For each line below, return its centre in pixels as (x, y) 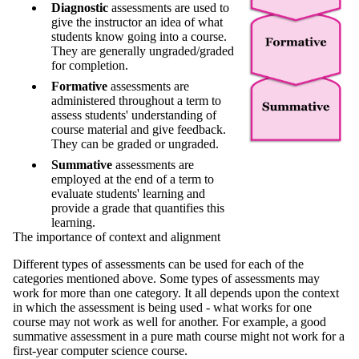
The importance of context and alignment (117, 237)
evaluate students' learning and (128, 194)
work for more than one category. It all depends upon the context (176, 293)
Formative (79, 87)
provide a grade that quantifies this (138, 208)
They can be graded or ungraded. (135, 144)
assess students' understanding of (134, 115)
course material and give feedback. (139, 130)
